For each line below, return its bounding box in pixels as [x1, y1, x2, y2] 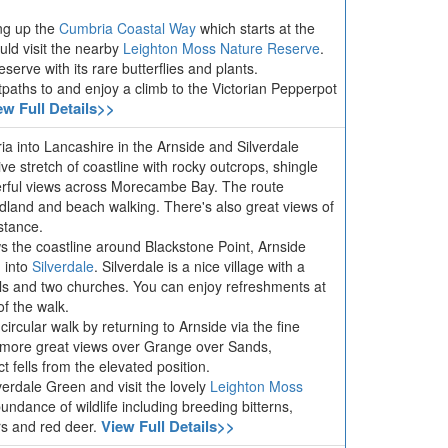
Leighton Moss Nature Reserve [123, 38, 320, 58]
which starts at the [196, 18, 315, 38]
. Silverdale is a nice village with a [94, 256, 305, 276]
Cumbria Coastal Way [59, 18, 196, 38]
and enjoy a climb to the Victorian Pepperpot [57, 78, 337, 98]
